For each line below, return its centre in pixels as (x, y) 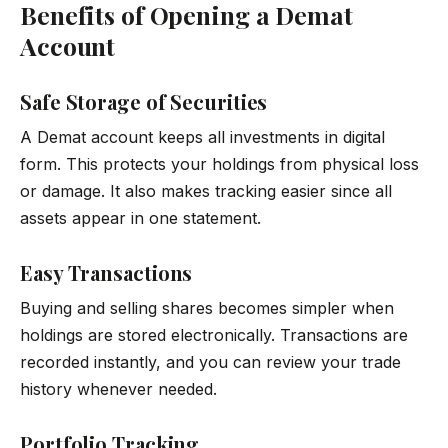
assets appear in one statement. (140, 217)
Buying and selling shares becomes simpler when (207, 307)
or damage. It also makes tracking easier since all (206, 190)
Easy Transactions (106, 272)
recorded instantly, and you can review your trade (210, 361)
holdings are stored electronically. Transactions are (214, 334)
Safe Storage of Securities (144, 101)
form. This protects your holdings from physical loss (219, 163)
